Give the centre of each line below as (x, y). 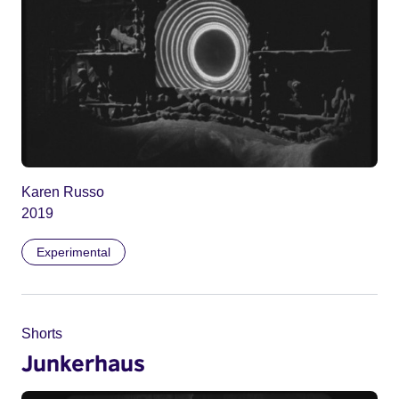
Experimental (73, 252)
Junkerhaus (83, 362)
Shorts (42, 333)
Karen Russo (63, 191)
